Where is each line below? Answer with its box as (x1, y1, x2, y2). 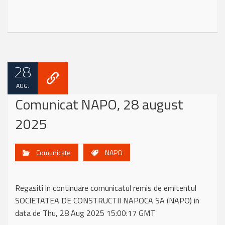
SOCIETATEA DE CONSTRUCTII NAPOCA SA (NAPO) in (15, 194, 199, 206)
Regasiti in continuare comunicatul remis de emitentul (15, 182, 196, 194)
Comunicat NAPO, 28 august (15, 93, 183, 115)
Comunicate (36, 147, 71, 158)
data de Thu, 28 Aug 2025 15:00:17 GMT (15, 207, 155, 219)
